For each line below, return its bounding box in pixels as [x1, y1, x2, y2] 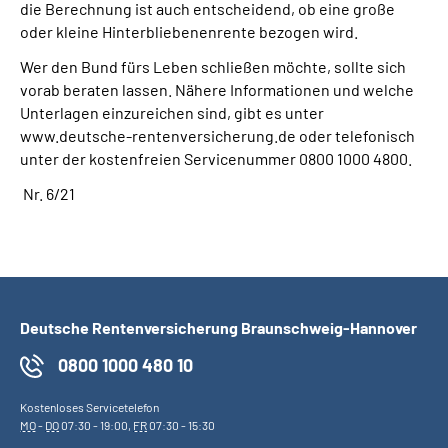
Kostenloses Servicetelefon [20, 400, 159, 414]
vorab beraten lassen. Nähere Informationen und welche [20, 80, 414, 99]
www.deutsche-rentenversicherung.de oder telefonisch [20, 126, 415, 145]
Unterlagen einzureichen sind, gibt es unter [20, 103, 324, 122]
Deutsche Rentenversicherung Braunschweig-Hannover [20, 318, 417, 337]
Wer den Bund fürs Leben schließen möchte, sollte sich [20, 57, 406, 76]
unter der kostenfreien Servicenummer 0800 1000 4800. [20, 149, 412, 168]
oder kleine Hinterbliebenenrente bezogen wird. [20, 22, 364, 41]
